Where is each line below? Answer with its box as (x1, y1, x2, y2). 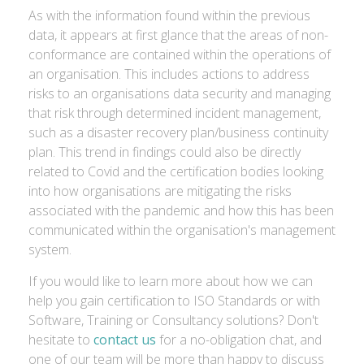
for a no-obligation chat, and (156, 331, 322, 349)
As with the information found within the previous (28, 6, 310, 24)
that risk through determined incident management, (28, 104, 321, 122)
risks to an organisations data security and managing (28, 84, 331, 102)
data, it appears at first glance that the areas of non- (28, 26, 328, 44)
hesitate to (28, 331, 93, 349)
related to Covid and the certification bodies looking (28, 162, 323, 180)
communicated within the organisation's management (28, 221, 336, 239)
